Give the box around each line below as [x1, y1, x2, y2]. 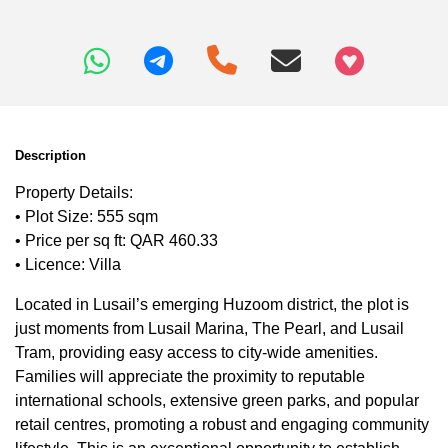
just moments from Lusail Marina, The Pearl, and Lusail [15, 319, 404, 337]
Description [15, 147, 86, 163]
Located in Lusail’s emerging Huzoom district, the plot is [15, 295, 409, 313]
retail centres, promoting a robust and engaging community [15, 415, 429, 433]
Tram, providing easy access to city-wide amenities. [15, 343, 378, 361]
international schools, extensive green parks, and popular [15, 391, 419, 409]
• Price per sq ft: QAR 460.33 [15, 231, 218, 249]
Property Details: [15, 183, 133, 201]
